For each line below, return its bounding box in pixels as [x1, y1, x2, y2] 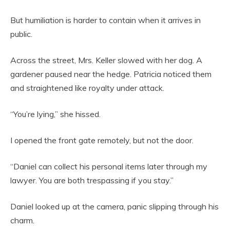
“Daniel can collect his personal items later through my [10, 161, 207, 171]
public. [10, 28, 32, 39]
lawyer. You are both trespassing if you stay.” [10, 175, 174, 185]
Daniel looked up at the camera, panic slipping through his [10, 201, 219, 212]
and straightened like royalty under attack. [10, 82, 164, 93]
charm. [10, 215, 34, 225]
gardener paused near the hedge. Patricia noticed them [10, 68, 212, 79]
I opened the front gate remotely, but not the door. [10, 135, 194, 145]
